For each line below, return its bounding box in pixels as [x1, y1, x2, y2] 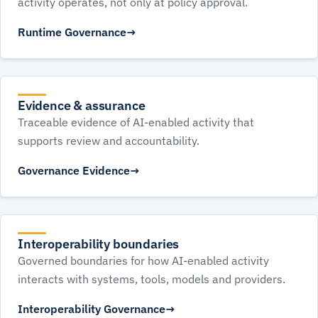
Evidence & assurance [18, 97, 146, 114]
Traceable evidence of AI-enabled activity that [18, 115, 254, 130]
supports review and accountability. [18, 133, 199, 148]
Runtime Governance [18, 25, 126, 40]
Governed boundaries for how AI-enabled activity [18, 253, 269, 268]
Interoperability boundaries [18, 236, 180, 253]
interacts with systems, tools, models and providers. [18, 272, 285, 287]
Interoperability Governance [18, 302, 165, 317]
